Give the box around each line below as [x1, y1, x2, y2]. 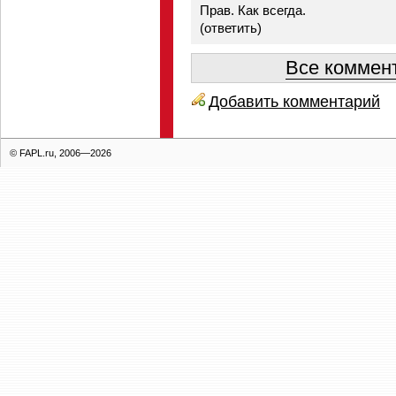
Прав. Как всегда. [200, 3, 306, 18]
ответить [204, 20, 257, 35]
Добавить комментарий [209, 92, 380, 110]
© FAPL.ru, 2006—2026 [10, 148, 111, 158]
